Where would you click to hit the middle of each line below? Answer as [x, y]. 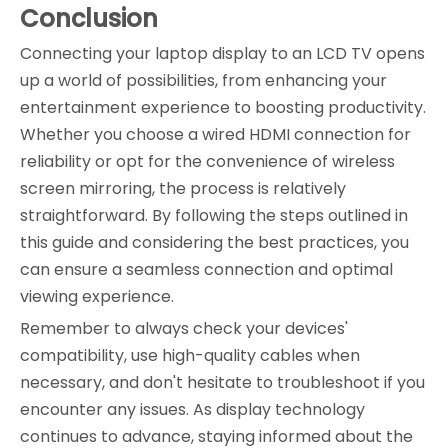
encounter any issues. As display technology [192, 410]
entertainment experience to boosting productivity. [223, 108]
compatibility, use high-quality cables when [190, 356]
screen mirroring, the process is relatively [183, 189]
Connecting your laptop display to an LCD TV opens [222, 54]
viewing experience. [97, 297]
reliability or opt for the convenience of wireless [207, 162]
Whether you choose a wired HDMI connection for [215, 135]
